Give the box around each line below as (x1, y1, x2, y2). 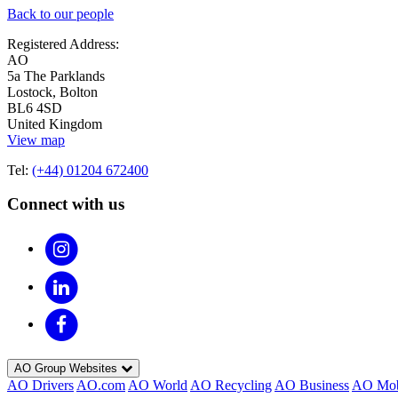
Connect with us (7, 195, 124, 214)
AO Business (275, 378, 349, 394)
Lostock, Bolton (7, 84, 98, 99)
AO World (128, 378, 187, 394)
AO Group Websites (14, 362, 117, 376)
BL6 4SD (7, 99, 62, 115)
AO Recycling (190, 378, 272, 394)
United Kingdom (7, 115, 102, 131)
